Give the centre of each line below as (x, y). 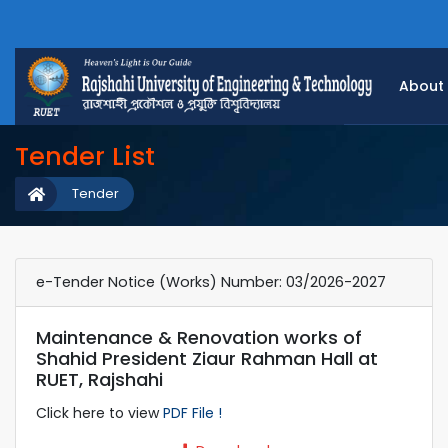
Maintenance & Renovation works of (199, 337)
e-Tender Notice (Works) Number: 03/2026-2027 (211, 281)
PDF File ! (192, 412)
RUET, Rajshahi (99, 379)
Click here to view (99, 412)
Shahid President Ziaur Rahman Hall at (207, 358)
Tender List (85, 156)
